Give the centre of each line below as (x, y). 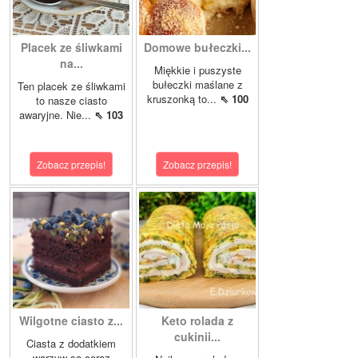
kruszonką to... (183, 99)
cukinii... (197, 337)
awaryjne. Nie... (57, 115)
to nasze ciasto (71, 101)
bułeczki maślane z (197, 85)
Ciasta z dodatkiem (71, 344)
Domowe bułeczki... (197, 48)
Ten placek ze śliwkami (71, 86)
